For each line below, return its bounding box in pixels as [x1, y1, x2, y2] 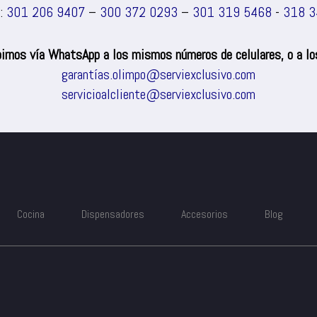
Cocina [17, 207, 45, 221]
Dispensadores [81, 207, 144, 221]
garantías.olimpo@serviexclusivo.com [62, 65, 255, 83]
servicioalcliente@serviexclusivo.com [62, 85, 255, 103]
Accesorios [181, 207, 228, 221]
